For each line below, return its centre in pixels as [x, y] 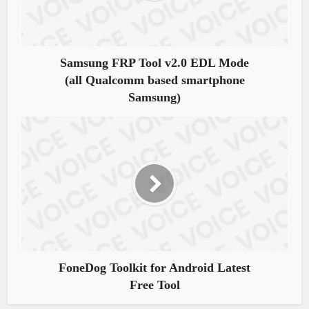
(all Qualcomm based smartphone [154, 80]
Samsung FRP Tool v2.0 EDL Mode [154, 62]
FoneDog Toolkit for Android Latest [154, 267]
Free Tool [154, 285]
